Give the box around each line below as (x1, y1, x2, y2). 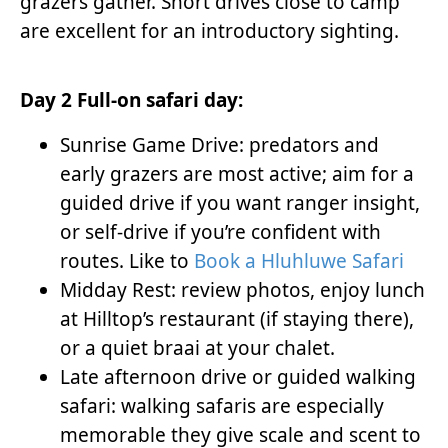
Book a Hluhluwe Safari (194, 247, 404, 274)
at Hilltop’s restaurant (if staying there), (60, 305, 414, 332)
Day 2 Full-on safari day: (20, 86, 243, 113)
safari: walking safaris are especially (60, 392, 384, 419)
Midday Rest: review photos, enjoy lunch (60, 276, 425, 303)
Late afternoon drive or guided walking (60, 363, 416, 390)
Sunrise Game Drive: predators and (60, 131, 379, 158)
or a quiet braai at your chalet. (60, 334, 335, 361)
